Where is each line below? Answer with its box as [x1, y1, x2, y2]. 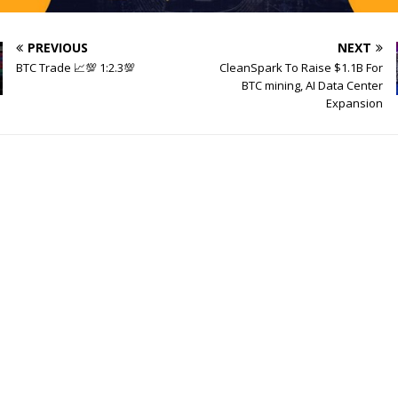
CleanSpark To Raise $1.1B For [219, 59, 383, 76]
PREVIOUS [28, 38, 89, 56]
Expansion [325, 94, 383, 111]
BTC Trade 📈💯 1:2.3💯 [16, 59, 136, 76]
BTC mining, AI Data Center [241, 76, 383, 93]
